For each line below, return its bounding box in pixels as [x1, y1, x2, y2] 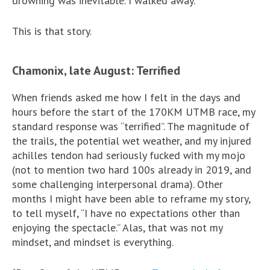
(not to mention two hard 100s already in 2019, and [12, 162, 251, 177]
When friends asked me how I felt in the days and [12, 90, 240, 104]
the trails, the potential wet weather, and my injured [12, 133, 251, 148]
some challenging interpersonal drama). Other [12, 177, 223, 191]
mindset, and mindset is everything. [12, 234, 174, 249]
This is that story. [12, 24, 92, 38]
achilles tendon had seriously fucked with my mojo [12, 148, 245, 162]
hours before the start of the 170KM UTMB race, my [12, 104, 255, 119]
